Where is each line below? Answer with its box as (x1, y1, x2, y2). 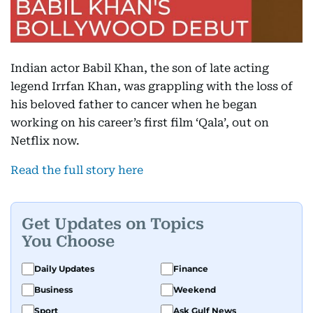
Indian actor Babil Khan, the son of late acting (10, 61, 269, 75)
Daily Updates (34, 263, 94, 275)
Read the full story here (10, 163, 143, 177)
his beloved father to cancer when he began (10, 98, 257, 112)
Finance (173, 263, 208, 275)
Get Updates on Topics (22, 214, 204, 233)
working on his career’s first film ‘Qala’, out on (10, 116, 269, 130)
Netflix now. (10, 134, 80, 148)
